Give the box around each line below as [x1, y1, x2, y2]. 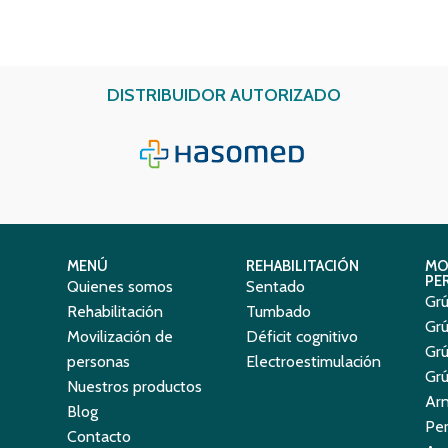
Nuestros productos [67, 377, 203, 396]
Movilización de [67, 327, 174, 346]
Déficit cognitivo [245, 327, 358, 346]
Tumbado [245, 302, 311, 321]
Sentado [245, 277, 305, 296]
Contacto [67, 427, 132, 446]
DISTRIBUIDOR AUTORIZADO [107, 84, 341, 106]
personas [67, 352, 131, 371]
